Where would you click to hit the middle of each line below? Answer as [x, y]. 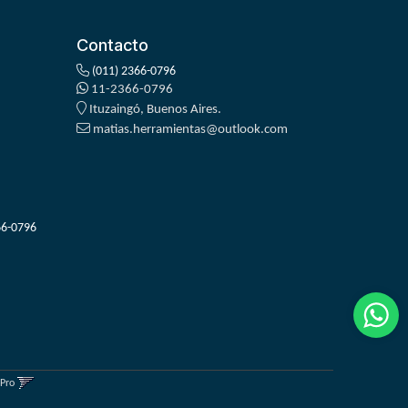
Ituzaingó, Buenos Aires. [153, 110]
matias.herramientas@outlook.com [190, 130]
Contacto [112, 45]
